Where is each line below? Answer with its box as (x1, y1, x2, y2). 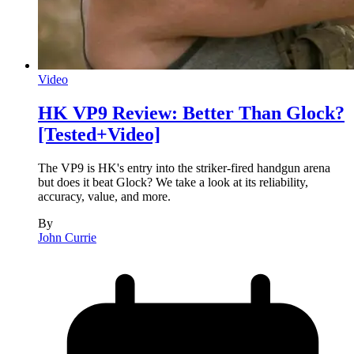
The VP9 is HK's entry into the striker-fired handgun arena (38, 161, 330, 175)
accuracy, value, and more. (38, 190, 171, 204)
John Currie (38, 231, 96, 245)
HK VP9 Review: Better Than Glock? (38, 103, 345, 124)
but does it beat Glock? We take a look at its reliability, (38, 175, 308, 190)
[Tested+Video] (38, 124, 160, 145)
